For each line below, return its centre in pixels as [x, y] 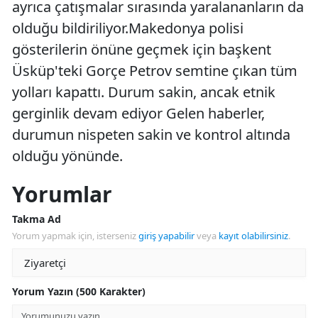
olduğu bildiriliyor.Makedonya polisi [128, 28]
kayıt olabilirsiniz [253, 236]
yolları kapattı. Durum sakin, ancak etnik [144, 92]
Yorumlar [62, 194]
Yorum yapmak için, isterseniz [75, 236]
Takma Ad [37, 219]
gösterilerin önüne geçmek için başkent [142, 49]
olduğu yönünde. [67, 156]
